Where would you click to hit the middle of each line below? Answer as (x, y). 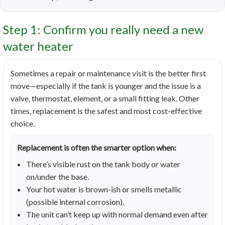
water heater (38, 46)
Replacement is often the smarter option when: (97, 148)
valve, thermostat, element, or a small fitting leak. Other (105, 98)
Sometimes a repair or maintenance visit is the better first (108, 73)
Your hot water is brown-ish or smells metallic (104, 189)
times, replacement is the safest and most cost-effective (106, 111)
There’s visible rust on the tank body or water (103, 164)
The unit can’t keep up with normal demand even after (117, 214)
